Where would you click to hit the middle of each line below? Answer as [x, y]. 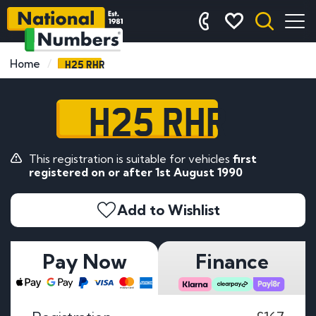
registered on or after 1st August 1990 [135, 172]
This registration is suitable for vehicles [130, 158]
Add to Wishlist [169, 209]
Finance [232, 261]
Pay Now [84, 261]
